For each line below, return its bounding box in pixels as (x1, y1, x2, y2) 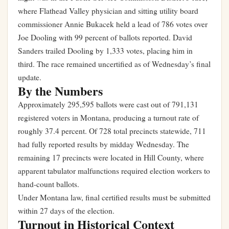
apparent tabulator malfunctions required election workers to (18, 166, 210, 176)
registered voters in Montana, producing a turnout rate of (18, 112, 199, 123)
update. (18, 72, 41, 82)
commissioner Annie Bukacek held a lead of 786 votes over (18, 19, 208, 29)
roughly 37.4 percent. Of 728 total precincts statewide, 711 (18, 126, 206, 136)
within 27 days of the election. (18, 205, 114, 216)
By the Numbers (18, 82, 103, 100)
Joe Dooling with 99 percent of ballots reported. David (18, 32, 192, 42)
